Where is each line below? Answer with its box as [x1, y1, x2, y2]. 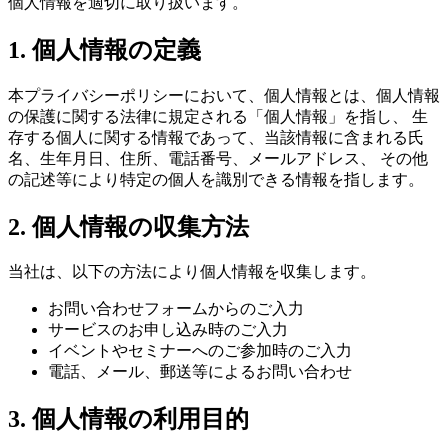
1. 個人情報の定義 [8, 36, 201, 63]
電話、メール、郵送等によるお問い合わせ [48, 363, 352, 381]
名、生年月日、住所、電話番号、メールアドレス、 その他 [8, 149, 428, 167]
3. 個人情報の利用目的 [8, 406, 249, 433]
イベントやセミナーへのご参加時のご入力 [48, 342, 352, 360]
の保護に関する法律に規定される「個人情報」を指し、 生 [8, 107, 428, 125]
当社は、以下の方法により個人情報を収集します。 [8, 263, 376, 281]
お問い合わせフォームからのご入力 [48, 300, 304, 318]
